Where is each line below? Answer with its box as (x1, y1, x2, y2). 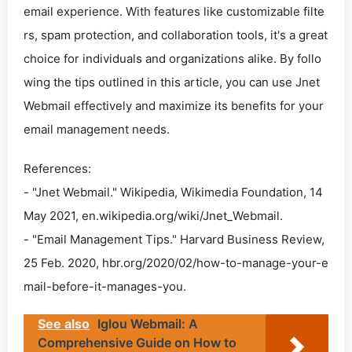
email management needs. (24, 122, 170, 137)
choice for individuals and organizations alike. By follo (24, 51, 321, 66)
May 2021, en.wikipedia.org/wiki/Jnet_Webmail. (24, 208, 283, 223)
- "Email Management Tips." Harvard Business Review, (24, 232, 324, 247)
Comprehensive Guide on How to (38, 335, 236, 350)
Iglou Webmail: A (97, 316, 198, 332)
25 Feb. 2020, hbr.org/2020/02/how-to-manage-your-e (24, 255, 328, 270)
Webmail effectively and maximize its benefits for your (24, 98, 324, 113)
